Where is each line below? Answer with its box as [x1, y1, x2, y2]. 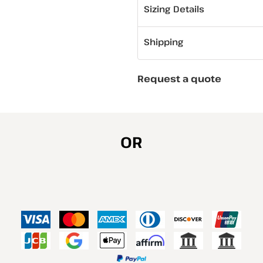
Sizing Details [144, 3, 205, 15]
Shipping [144, 36, 183, 48]
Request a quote [137, 72, 221, 85]
